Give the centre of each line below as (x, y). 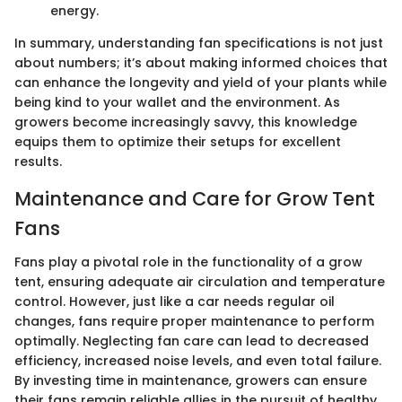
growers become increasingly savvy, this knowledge (186, 122)
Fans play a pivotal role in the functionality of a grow (188, 262)
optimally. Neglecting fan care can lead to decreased (192, 341)
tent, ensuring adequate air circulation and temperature (200, 282)
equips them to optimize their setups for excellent (178, 141)
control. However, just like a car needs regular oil (175, 301)
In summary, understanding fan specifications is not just (199, 43)
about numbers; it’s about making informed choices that (201, 62)
